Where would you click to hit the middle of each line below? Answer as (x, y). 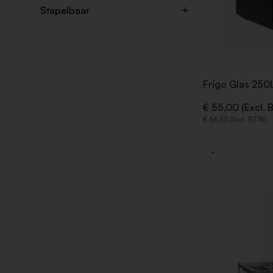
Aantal (218, 158)
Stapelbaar (65, 10)
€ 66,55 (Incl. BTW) (235, 119)
